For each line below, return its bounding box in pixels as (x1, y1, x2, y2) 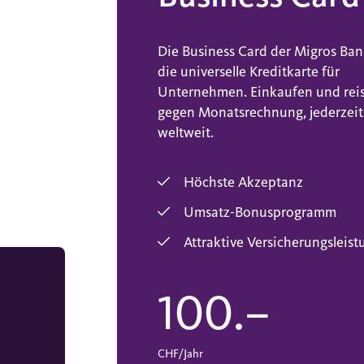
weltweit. (158, 123, 214, 142)
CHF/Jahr (158, 346, 203, 362)
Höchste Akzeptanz (184, 173, 303, 192)
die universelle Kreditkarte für (158, 63, 340, 81)
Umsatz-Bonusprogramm (184, 203, 336, 222)
